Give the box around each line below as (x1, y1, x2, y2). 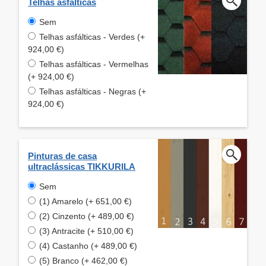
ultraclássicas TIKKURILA (28, 161, 135, 172)
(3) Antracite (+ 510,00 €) (39, 226, 134, 236)
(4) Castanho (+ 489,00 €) (39, 240, 137, 251)
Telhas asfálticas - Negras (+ (39, 86, 146, 96)
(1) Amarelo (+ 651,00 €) (39, 196, 132, 206)
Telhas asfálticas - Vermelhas (39, 59, 148, 69)
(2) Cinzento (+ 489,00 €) (39, 211, 134, 221)
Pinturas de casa (28, 150, 97, 161)
